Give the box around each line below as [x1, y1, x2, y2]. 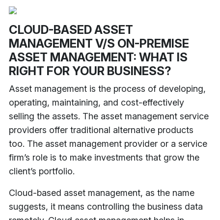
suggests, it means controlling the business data [9, 201, 203, 212]
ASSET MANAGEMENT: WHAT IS [9, 50, 188, 64]
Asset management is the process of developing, [9, 83, 206, 94]
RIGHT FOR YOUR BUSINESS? [9, 63, 171, 78]
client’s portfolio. [9, 165, 75, 176]
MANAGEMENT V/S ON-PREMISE [9, 36, 189, 51]
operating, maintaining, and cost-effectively [9, 97, 184, 108]
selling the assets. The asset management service [9, 110, 209, 121]
